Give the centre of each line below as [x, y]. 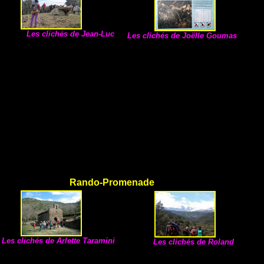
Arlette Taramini [86, 241]
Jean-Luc [103, 34]
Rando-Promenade [112, 182]
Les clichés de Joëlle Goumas [182, 36]
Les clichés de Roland [195, 242]
